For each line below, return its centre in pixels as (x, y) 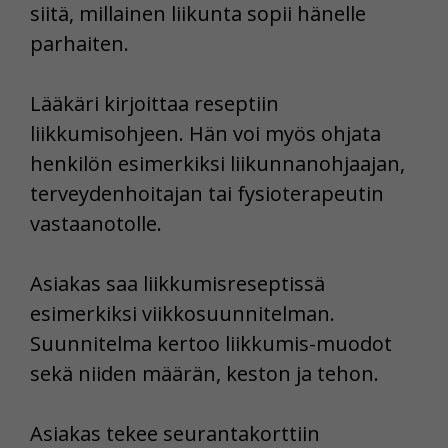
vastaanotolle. (96, 223)
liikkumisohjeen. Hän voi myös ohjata (205, 133)
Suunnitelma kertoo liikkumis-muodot (211, 343)
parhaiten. (79, 43)
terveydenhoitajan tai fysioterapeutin (207, 193)
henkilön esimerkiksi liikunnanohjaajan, (217, 163)
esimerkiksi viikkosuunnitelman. (182, 313)
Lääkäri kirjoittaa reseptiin (154, 103)
